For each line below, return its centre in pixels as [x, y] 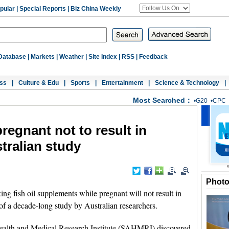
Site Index [103, 57]
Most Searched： [163, 100]
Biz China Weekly [96, 9]
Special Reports [43, 9]
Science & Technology [187, 83]
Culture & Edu [39, 83]
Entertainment [122, 83]
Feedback [153, 57]
